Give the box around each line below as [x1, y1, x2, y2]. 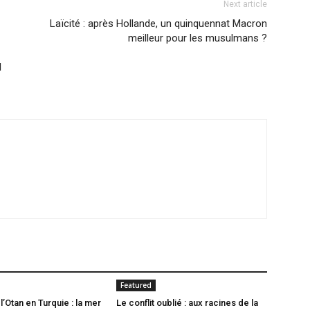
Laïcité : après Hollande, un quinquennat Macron [50, 17, 267, 30]
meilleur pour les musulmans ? [128, 32, 267, 44]
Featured [120, 280, 152, 290]
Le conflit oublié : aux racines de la [116, 298, 258, 308]
